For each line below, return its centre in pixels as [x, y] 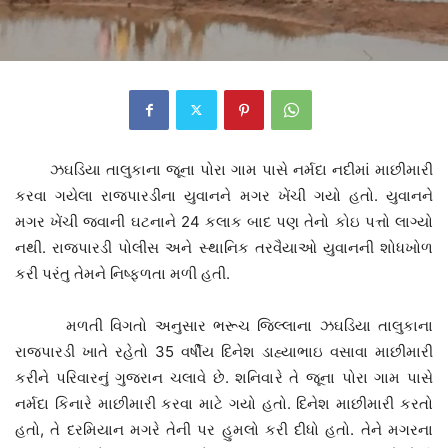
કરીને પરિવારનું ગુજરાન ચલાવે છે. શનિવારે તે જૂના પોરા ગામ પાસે [224, 377]
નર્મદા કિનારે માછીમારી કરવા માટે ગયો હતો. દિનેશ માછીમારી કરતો [224, 403]
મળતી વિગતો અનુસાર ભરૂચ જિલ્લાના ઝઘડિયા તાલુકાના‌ [224, 325]
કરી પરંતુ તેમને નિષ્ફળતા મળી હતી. [122, 273]
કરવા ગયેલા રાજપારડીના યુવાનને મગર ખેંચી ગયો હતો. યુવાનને [224, 195]
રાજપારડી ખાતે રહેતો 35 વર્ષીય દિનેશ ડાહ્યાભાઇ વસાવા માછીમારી [224, 351]
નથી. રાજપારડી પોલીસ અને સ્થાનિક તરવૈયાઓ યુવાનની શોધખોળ [224, 247]
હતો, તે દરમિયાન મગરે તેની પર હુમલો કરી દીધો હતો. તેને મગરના [224, 429]
